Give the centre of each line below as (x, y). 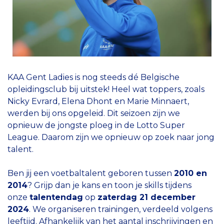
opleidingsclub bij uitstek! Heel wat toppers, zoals (106, 89)
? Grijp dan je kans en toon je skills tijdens (109, 185)
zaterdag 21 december (146, 197)
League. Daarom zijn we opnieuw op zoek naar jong (111, 137)
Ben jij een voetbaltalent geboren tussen (91, 173)
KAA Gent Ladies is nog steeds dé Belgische (93, 77)
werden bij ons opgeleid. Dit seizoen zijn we (94, 113)
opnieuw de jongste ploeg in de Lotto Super (96, 125)
